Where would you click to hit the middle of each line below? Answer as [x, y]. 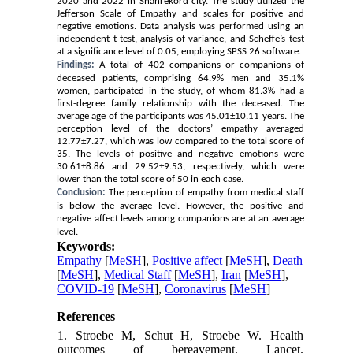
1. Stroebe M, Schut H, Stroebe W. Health [180, 336]
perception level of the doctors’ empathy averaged [180, 129]
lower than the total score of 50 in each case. [150, 180]
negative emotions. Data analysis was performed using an [180, 27]
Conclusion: [82, 193]
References [86, 317]
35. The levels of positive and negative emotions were [180, 154]
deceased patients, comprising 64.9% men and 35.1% [180, 79]
